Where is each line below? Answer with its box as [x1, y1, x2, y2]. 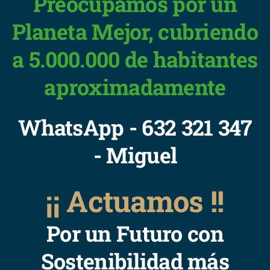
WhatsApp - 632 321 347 [18, 113, 252, 142]
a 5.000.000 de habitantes [12, 45, 258, 74]
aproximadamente [44, 72, 226, 101]
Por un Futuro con [46, 219, 224, 248]
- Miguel [93, 140, 177, 169]
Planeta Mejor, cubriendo [12, 17, 258, 46]
